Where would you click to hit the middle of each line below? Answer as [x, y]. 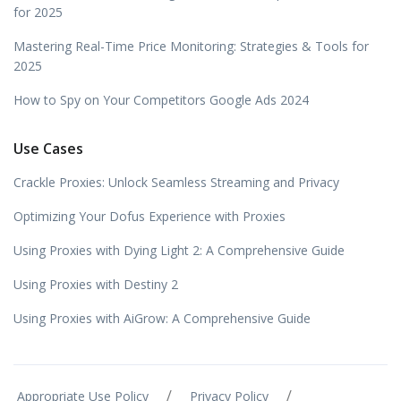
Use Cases [48, 148]
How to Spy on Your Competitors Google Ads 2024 [161, 99]
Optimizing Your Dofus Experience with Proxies [149, 216]
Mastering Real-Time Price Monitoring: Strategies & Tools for [191, 46]
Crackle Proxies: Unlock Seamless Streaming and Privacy [176, 182]
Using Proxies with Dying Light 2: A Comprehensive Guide [179, 250]
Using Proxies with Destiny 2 [96, 284]
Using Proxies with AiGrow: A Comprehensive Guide [162, 318]
